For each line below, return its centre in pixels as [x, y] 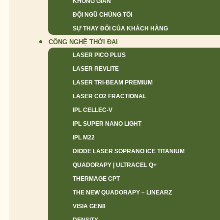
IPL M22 [84, 137]
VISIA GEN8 [89, 206]
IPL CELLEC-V [93, 110]
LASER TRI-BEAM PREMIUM [113, 82]
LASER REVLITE [96, 69]
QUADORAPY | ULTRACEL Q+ [115, 165]
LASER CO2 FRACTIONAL [110, 96]
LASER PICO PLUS [99, 55]
